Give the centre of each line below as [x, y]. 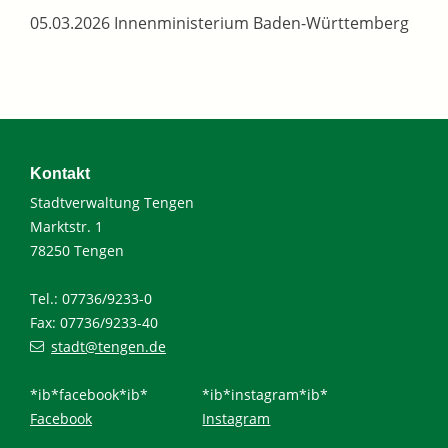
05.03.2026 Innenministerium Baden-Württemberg [219, 23]
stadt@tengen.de [109, 347]
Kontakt [60, 174]
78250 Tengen [77, 251]
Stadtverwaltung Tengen [112, 203]
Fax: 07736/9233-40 [94, 323]
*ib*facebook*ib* [89, 395]
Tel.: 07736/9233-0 [91, 299]
